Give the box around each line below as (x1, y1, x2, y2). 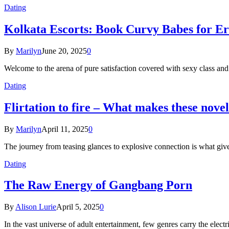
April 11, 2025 (41, 124, 88, 133)
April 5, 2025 (56, 202, 100, 212)
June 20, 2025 (41, 46, 87, 55)
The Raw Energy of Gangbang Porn (4, 178, 192, 192)
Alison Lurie (15, 202, 56, 212)
